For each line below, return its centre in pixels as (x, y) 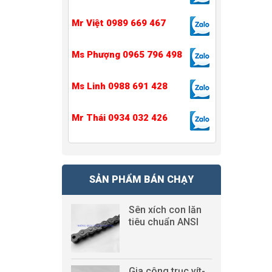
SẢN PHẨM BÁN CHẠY (141, 179)
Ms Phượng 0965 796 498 (127, 55)
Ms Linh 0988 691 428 (119, 86)
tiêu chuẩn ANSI (164, 222)
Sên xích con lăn (165, 210)
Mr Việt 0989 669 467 (118, 23)
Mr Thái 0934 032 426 (119, 118)
